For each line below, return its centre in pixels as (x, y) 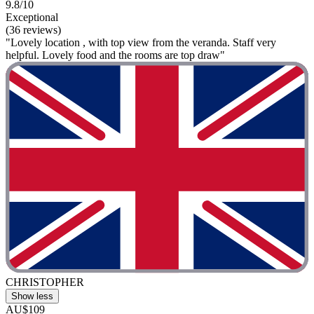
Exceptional (32, 17)
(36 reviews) (33, 29)
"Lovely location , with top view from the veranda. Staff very (141, 42)
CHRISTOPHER (45, 282)
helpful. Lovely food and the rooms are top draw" (115, 55)
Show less (32, 296)
